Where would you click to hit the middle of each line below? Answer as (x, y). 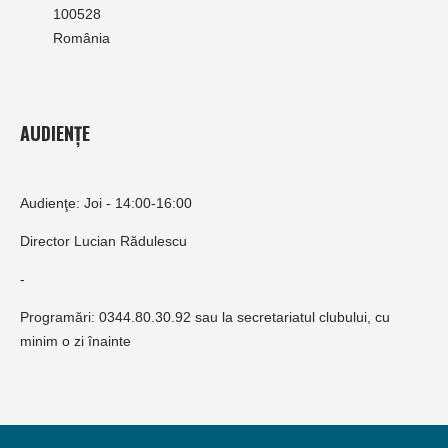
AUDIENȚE (55, 133)
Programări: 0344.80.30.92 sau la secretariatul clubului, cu (205, 317)
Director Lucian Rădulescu (103, 241)
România (81, 38)
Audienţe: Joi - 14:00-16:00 (106, 203)
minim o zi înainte (75, 341)
